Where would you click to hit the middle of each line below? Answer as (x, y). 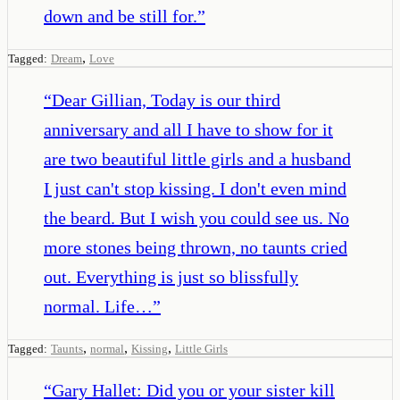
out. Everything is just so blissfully (171, 276)
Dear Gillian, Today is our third (166, 100)
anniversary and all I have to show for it (188, 129)
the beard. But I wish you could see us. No (196, 217)
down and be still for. (121, 16)
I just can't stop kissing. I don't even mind (195, 188)
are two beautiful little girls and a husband (197, 158)
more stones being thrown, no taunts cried (196, 247)
